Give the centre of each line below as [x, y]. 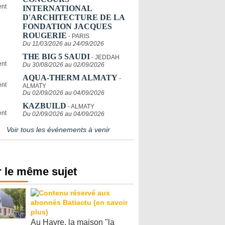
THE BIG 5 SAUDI [56, 57]
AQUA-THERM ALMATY [70, 78]
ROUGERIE [45, 35]
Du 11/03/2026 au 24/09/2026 [63, 44]
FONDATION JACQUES [67, 26]
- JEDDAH [105, 57]
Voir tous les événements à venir [58, 130]
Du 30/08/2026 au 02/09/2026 [64, 65]
